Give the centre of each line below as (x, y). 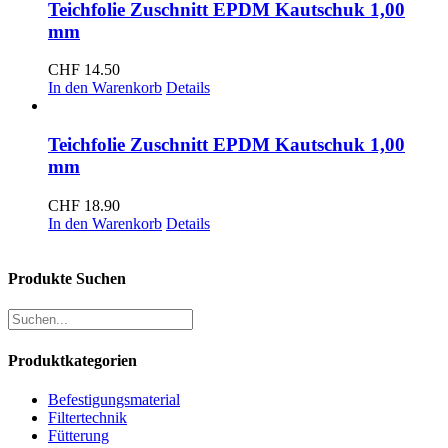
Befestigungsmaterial (114, 399)
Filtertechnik (87, 417)
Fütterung (78, 435)
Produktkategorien (72, 360)
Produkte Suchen (67, 278)
